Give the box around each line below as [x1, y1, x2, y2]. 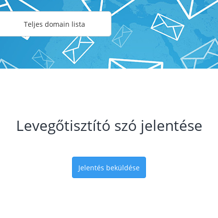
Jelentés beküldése [78, 163, 140, 172]
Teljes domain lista [23, 19, 85, 29]
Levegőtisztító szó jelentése [16, 115, 202, 135]
